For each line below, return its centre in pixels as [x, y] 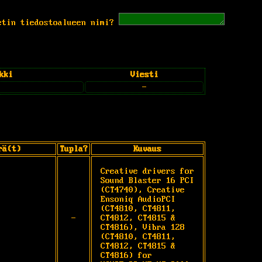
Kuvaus [147, 149]
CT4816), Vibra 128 [143, 227]
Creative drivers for [147, 171]
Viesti [144, 75]
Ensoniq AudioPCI [138, 199]
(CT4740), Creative [143, 190]
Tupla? [74, 149]
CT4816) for [126, 255]
